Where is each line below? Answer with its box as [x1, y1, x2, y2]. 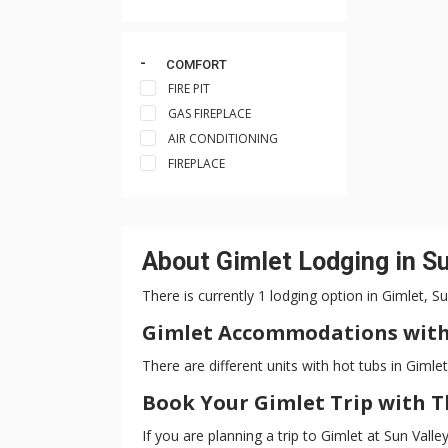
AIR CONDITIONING [168, 130, 278, 147]
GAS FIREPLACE [168, 105, 251, 122]
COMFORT [165, 57, 227, 72]
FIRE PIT [168, 80, 210, 97]
